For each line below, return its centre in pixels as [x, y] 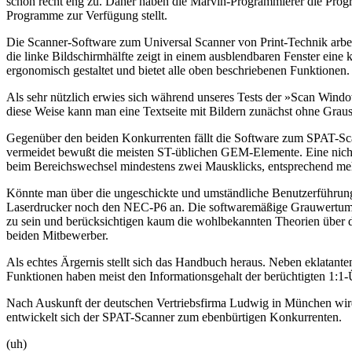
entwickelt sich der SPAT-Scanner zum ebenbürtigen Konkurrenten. [174, 317]
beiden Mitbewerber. [57, 235]
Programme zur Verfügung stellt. [87, 15]
